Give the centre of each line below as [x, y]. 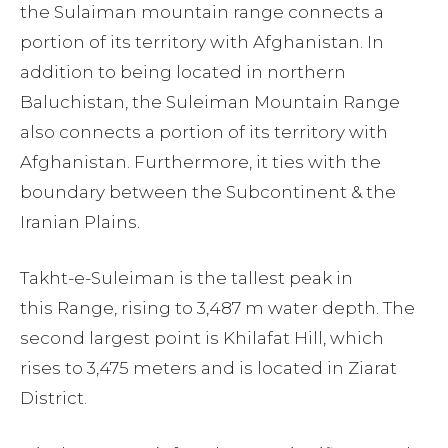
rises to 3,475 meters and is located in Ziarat [208, 368]
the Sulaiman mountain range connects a [202, 12]
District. [53, 398]
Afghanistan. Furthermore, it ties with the [200, 162]
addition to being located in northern [183, 72]
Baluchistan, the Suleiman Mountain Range [210, 102]
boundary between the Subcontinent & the [208, 192]
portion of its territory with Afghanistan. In [202, 42]
